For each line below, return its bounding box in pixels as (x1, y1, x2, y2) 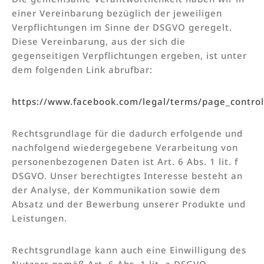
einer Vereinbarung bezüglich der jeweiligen (12, 6, 222, 19)
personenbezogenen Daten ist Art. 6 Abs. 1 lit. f (12, 155, 238, 167)
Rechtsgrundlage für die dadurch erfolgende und (12, 127, 243, 139)
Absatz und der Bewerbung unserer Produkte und (12, 197, 246, 210)
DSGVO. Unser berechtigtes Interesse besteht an (12, 169, 243, 181)
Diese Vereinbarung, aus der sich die (12, 35, 186, 47)
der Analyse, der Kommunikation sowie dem (12, 183, 220, 196)
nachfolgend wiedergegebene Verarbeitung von (12, 141, 238, 153)
